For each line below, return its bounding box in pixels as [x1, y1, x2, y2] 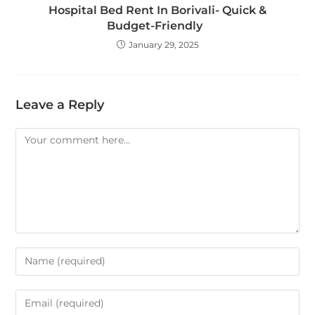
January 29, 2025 [128, 39, 199, 50]
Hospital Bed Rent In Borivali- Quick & [49, 3, 266, 17]
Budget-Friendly [107, 18, 208, 32]
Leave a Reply [15, 96, 105, 112]
